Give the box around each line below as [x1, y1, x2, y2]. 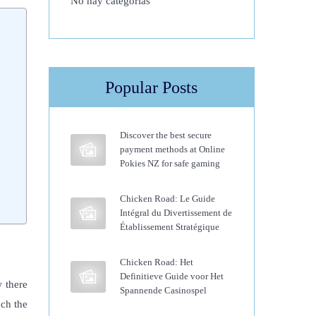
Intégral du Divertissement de [119, 207, 232, 218]
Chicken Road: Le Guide [119, 193, 215, 204]
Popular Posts [105, 78, 198, 97]
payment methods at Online [119, 144, 225, 154]
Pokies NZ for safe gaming [119, 158, 220, 169]
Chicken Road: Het [119, 257, 193, 267]
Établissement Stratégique [119, 221, 219, 232]
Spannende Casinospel [119, 285, 207, 296]
